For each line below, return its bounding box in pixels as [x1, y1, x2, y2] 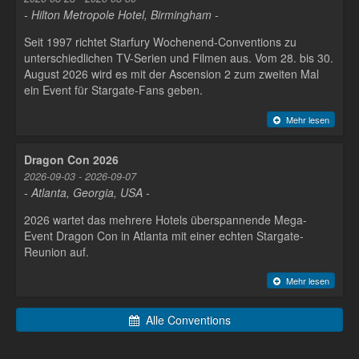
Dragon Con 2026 [24, 151, 119, 167]
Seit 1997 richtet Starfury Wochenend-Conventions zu [24, 34, 296, 50]
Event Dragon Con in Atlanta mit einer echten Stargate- [24, 227, 304, 244]
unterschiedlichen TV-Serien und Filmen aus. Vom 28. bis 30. [24, 50, 333, 67]
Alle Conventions [139, 312, 231, 329]
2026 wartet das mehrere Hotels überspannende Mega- [24, 211, 307, 228]
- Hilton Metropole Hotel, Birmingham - [24, 6, 219, 23]
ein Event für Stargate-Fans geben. [24, 82, 203, 99]
